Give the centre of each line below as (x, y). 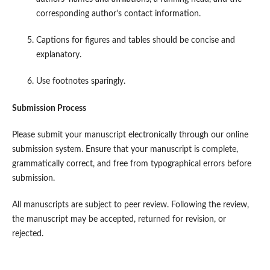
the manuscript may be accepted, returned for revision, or (119, 219)
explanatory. (58, 55)
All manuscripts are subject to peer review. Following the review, (130, 205)
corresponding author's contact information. (118, 14)
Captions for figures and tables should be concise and (135, 41)
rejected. (27, 234)
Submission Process (49, 108)
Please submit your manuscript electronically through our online (130, 135)
